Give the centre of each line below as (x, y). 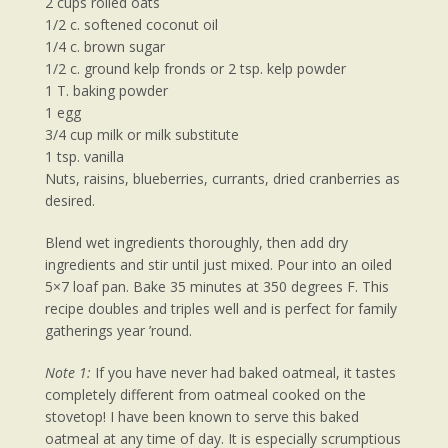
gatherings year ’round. (118, 331)
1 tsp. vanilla (84, 157)
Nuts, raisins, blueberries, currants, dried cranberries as (222, 179)
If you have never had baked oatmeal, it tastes (245, 373)
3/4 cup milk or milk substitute (142, 135)
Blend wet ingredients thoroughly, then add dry (196, 243)
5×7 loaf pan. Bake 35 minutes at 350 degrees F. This (217, 287)
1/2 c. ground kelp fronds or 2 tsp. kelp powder (195, 69)
